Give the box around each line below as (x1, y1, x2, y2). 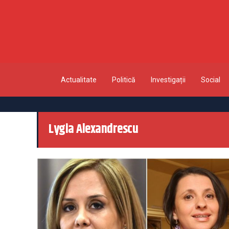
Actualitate (60, 75, 97, 84)
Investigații (150, 75, 186, 84)
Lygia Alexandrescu (49, 120, 138, 139)
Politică (111, 75, 135, 84)
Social (200, 75, 220, 84)
